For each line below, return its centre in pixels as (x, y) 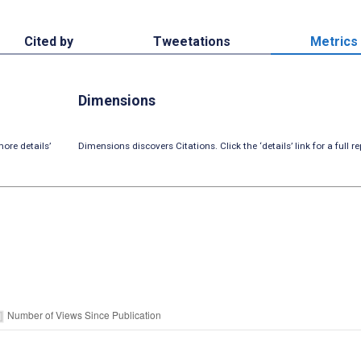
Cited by (48, 42)
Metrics (334, 42)
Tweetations (191, 42)
